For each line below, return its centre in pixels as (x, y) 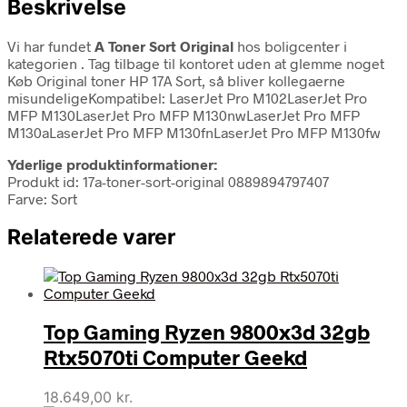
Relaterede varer (91, 237)
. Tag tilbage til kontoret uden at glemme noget (233, 63)
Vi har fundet (51, 45)
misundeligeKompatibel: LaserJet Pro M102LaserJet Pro (187, 97)
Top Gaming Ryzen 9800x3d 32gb (207, 332)
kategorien (44, 63)
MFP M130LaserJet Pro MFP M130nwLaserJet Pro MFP (184, 114)
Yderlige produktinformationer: (112, 164)
